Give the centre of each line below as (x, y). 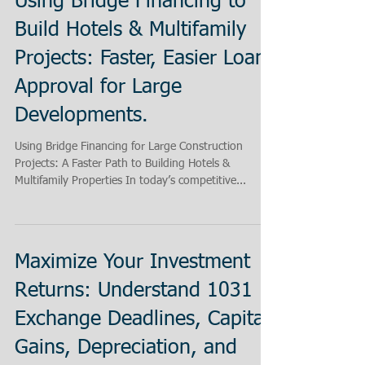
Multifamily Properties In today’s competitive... (130, 181)
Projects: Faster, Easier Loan (141, 59)
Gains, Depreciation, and (126, 348)
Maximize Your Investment (132, 263)
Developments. (81, 116)
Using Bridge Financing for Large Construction (129, 147)
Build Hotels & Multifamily (130, 31)
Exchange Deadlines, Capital (142, 320)
